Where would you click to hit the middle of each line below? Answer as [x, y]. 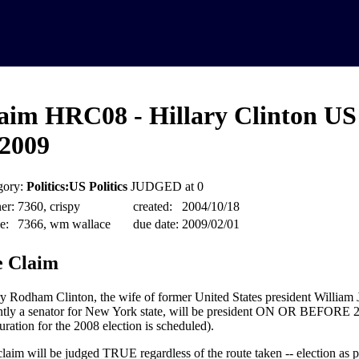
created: [152, 207]
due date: [155, 224]
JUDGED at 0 [167, 187]
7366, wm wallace [64, 224]
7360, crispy [48, 207]
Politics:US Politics [77, 187]
